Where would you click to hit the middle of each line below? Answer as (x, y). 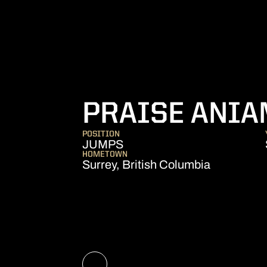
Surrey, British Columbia (146, 164)
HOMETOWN (105, 154)
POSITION (101, 134)
